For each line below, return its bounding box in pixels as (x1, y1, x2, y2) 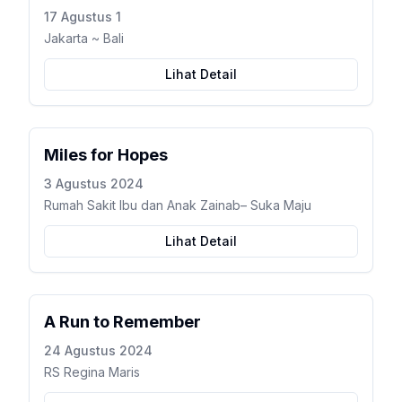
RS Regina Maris (44, 364, 140, 380)
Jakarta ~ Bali (44, 31, 124, 46)
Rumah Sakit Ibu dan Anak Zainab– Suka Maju (44, 197, 311, 213)
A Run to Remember (44, 312, 201, 331)
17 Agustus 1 (44, 9, 121, 24)
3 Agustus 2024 (44, 176, 144, 191)
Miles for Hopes (44, 145, 168, 164)
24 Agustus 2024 (44, 343, 153, 358)
